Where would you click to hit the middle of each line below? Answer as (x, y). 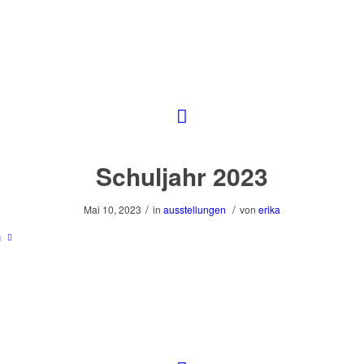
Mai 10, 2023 (113, 209)
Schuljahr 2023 (182, 175)
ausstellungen (195, 209)
